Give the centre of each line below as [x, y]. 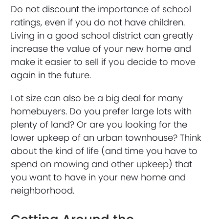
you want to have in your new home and [99, 177]
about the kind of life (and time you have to [104, 151]
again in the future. [51, 75]
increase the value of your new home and [101, 48]
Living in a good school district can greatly [102, 35]
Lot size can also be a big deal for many [97, 98]
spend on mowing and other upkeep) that [102, 164]
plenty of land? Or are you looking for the [99, 124]
